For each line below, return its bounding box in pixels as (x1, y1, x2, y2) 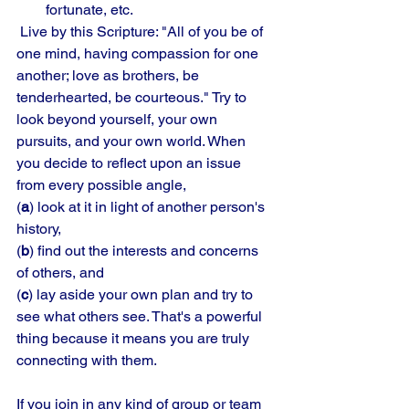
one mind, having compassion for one (16, 45, 262, 62)
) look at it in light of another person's (29, 198, 268, 215)
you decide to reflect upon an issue (16, 154, 245, 172)
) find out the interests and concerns (29, 242, 262, 259)
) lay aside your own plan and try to (28, 286, 257, 303)
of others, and (16, 264, 108, 281)
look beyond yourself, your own (16, 110, 221, 128)
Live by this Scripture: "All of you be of (16, 23, 267, 40)
